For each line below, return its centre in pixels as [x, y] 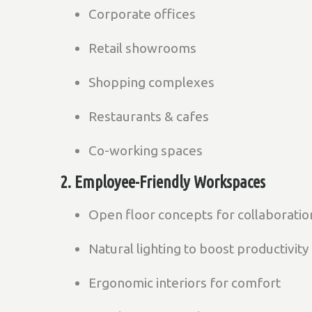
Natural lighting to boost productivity [198, 249]
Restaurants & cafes [149, 116]
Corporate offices [142, 14]
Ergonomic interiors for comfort [185, 283]
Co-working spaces [146, 150]
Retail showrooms [142, 48]
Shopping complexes [151, 82]
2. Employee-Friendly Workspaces [163, 182]
